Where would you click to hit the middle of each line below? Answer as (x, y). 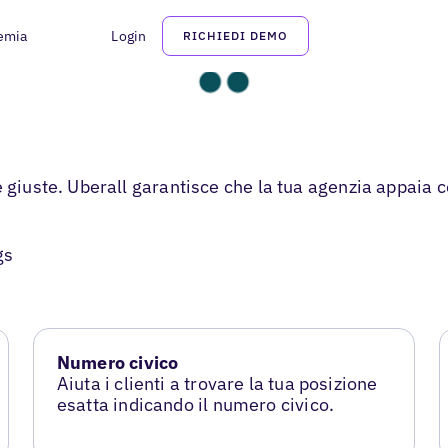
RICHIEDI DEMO (235, 35)
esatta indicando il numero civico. (195, 405)
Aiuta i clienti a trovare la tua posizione (217, 384)
